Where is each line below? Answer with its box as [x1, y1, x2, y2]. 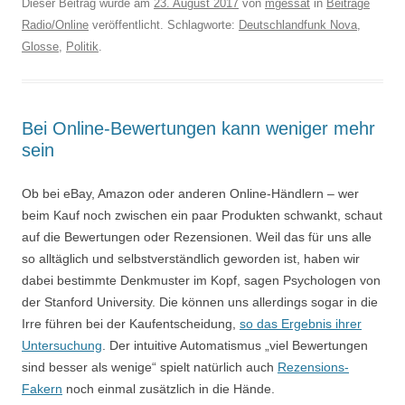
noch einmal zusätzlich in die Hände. [62, 381, 275, 397]
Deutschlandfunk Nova [239, 18, 357, 33]
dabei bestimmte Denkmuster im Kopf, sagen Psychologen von [22, 273, 381, 288]
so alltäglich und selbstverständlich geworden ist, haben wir [22, 251, 360, 267]
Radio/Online [22, 18, 89, 33]
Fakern [22, 381, 62, 397]
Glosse [22, 40, 59, 54]
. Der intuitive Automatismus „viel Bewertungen [102, 338, 368, 353]
